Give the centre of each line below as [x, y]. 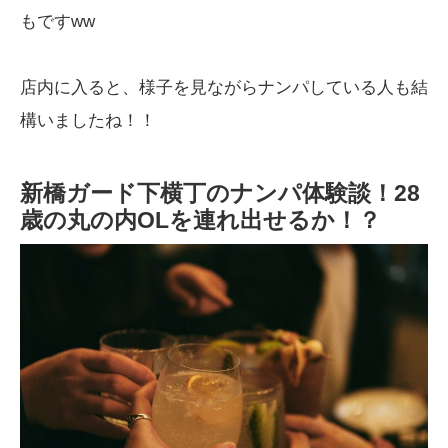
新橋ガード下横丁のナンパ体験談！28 [220, 192]
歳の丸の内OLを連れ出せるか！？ [200, 219]
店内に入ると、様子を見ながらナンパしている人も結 [224, 86]
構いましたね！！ [88, 119]
